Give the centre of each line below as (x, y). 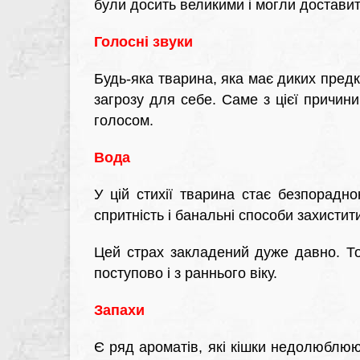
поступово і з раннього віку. (186, 273)
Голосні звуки (143, 42)
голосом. (124, 121)
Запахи (119, 310)
